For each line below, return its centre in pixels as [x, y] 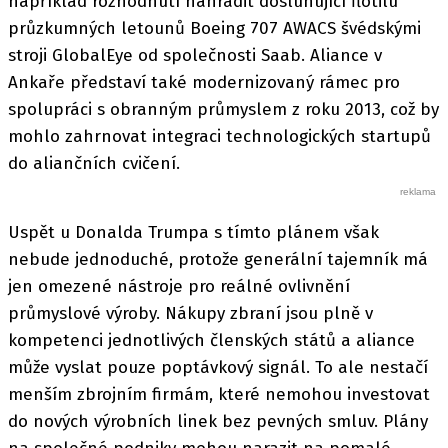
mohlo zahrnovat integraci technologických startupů [219, 137]
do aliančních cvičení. [94, 164]
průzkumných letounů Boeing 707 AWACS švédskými [214, 29]
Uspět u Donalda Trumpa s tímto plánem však [193, 232]
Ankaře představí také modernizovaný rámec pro [204, 83]
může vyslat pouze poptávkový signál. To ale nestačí [218, 367]
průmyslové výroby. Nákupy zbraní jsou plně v [190, 313]
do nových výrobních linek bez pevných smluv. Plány [218, 421]
